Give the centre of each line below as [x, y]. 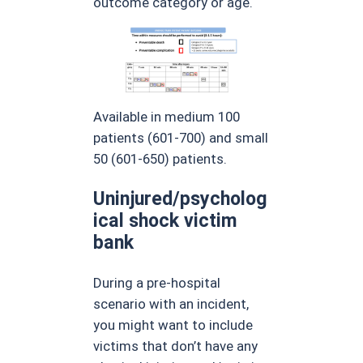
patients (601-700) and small [181, 137]
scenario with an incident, [171, 304]
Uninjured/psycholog [181, 198]
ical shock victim [166, 220]
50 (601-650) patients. [160, 158]
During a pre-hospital [157, 283]
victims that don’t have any [176, 346]
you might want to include [173, 325]
